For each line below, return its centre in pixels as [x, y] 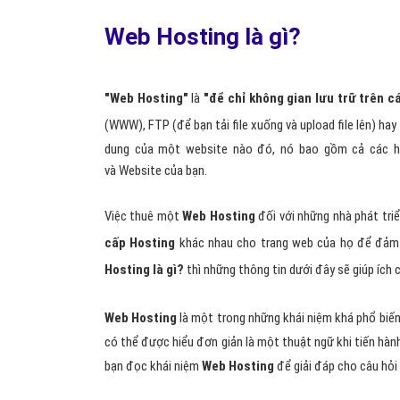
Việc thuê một [144, 216]
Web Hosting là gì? [203, 37]
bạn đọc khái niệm [153, 366]
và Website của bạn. [156, 171]
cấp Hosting [140, 243]
